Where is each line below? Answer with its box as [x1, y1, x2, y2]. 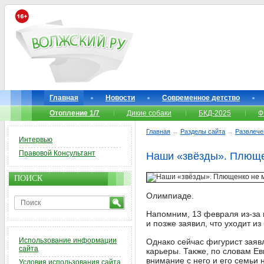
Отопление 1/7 [49, 109, 100, 117]
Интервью [19, 136, 52, 144]
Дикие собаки [127, 109, 171, 117]
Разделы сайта [180, 128, 225, 135]
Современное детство [162, 94, 240, 102]
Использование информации [19, 236, 117, 245]
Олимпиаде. [146, 191, 194, 200]
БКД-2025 [199, 109, 231, 117]
